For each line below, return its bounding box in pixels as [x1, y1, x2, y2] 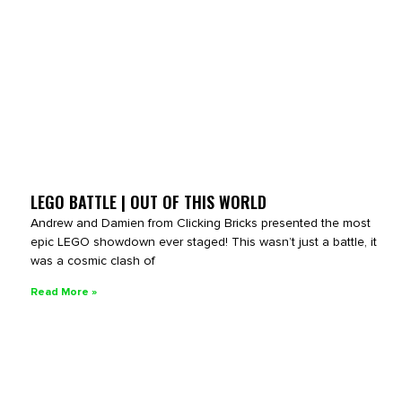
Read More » [31, 284, 97, 299]
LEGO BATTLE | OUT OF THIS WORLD [31, 189, 267, 214]
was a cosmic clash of [31, 252, 155, 268]
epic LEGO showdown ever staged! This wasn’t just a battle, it [31, 233, 377, 249]
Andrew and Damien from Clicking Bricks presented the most [31, 214, 371, 231]
